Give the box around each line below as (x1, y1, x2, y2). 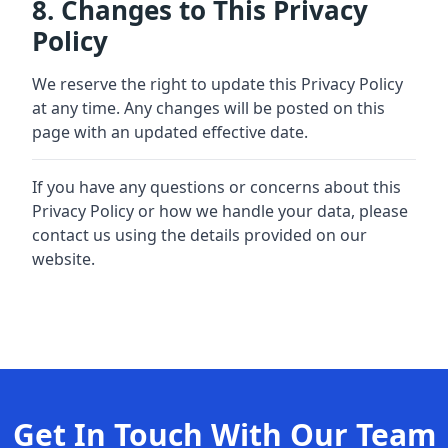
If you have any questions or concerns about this (32, 176, 401, 198)
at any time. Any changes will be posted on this (32, 97, 385, 119)
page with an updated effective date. (32, 121, 308, 143)
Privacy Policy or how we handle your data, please (32, 200, 408, 222)
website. (32, 248, 95, 270)
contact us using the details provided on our (32, 224, 367, 246)
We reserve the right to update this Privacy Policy (32, 73, 403, 95)
